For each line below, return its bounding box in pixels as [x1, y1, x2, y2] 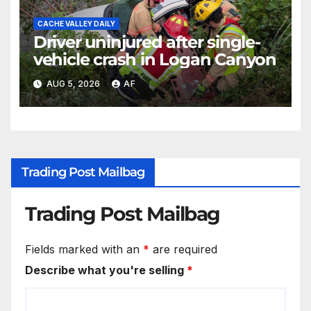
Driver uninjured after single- [33, 31, 260, 52]
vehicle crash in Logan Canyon [33, 49, 276, 69]
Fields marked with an [25, 242, 143, 257]
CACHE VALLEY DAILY [37, 19, 115, 28]
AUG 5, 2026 [44, 78, 102, 89]
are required [149, 242, 217, 257]
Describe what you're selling [25, 263, 187, 278]
